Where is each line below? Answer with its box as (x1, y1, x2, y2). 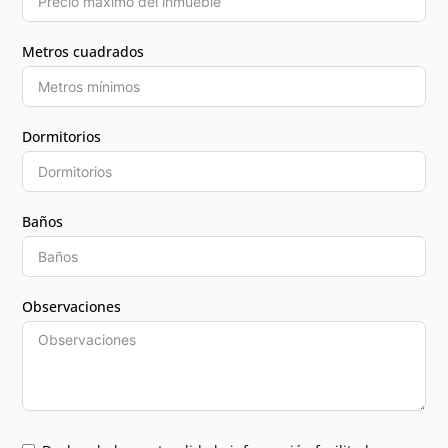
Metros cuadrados (22, 41, 145, 61)
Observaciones (22, 296, 122, 316)
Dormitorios (22, 126, 102, 146)
